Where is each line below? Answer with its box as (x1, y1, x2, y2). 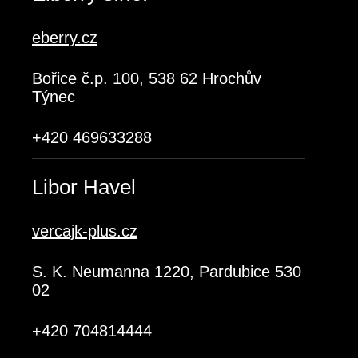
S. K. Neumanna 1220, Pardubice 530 (32, 263, 301, 280)
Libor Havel (32, 175, 136, 199)
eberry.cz (32, 29, 97, 46)
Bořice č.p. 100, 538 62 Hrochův (32, 70, 261, 87)
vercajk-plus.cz (32, 222, 137, 240)
